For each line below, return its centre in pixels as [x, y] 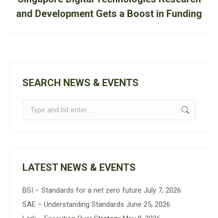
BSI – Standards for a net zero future [82, 190]
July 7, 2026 [162, 190]
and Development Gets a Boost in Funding [109, 14]
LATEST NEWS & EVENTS [79, 167]
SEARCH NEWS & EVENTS [81, 83]
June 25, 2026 [148, 204]
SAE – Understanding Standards [73, 204]
